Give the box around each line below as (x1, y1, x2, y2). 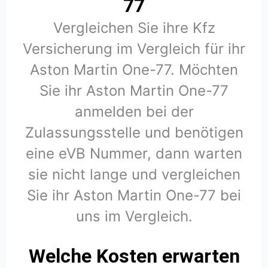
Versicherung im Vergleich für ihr (23, 39, 245, 57)
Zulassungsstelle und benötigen (25, 123, 243, 141)
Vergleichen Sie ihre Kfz (53, 19, 215, 36)
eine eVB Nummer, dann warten (26, 144, 242, 162)
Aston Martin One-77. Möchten (30, 60, 238, 78)
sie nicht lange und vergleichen (28, 165, 240, 183)
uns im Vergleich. (75, 207, 193, 225)
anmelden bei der (74, 102, 194, 120)
